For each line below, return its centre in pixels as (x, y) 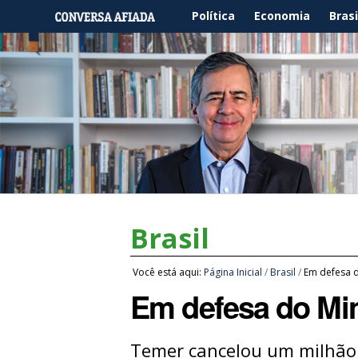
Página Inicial (233, 272)
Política (213, 16)
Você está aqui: (167, 272)
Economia (282, 16)
